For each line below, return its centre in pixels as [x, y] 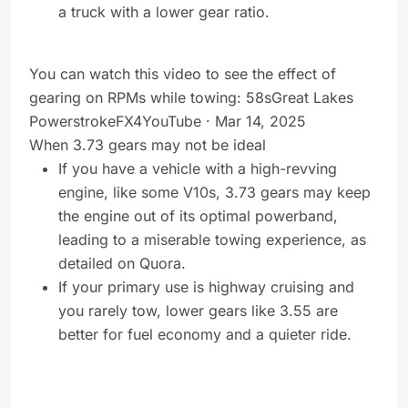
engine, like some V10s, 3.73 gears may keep [214, 193]
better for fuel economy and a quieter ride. [207, 335]
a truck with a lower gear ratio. [166, 12]
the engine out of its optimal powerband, [198, 216]
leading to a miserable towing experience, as [212, 240]
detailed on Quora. [124, 264]
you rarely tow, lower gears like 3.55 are [198, 311]
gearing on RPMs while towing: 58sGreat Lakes [191, 98]
